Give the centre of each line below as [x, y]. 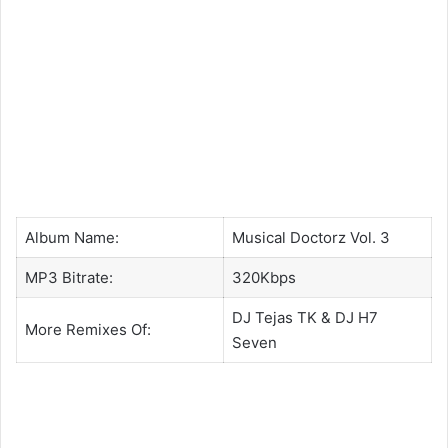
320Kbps [263, 278]
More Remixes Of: [87, 330]
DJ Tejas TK [274, 318]
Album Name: [71, 238]
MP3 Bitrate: [68, 278]
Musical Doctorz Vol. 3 [310, 238]
